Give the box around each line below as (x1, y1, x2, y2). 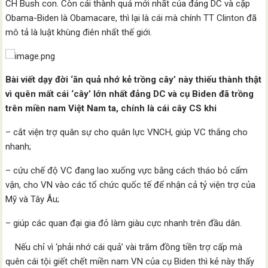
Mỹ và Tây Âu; (5, 194, 60, 205)
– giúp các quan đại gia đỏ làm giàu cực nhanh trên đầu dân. (5, 218, 242, 229)
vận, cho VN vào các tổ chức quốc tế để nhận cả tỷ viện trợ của (5, 179, 256, 190)
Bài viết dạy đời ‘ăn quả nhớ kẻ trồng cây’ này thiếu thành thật (5, 74, 262, 85)
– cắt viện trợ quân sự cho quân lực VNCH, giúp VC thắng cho (5, 127, 248, 138)
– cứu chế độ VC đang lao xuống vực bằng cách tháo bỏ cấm (5, 165, 248, 176)
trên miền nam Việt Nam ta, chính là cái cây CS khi (5, 103, 217, 114)
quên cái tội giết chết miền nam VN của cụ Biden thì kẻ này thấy (5, 256, 255, 267)
